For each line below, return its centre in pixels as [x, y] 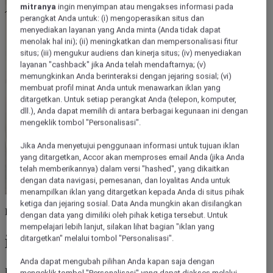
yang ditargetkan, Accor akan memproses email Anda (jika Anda [133, 157]
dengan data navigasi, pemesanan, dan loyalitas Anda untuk [126, 180]
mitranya [38, 7]
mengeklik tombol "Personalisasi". [81, 122]
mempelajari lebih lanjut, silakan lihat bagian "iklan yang [118, 227]
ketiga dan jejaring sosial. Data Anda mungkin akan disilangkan [131, 204]
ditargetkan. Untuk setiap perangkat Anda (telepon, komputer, [129, 99]
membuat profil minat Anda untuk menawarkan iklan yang [121, 88]
